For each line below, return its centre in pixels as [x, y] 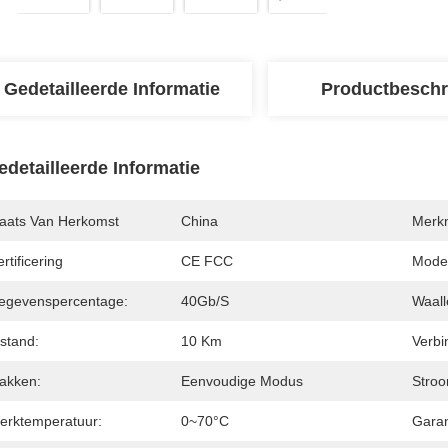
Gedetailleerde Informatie [112, 89]
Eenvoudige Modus [242, 381]
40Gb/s [205, 301]
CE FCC [207, 261]
